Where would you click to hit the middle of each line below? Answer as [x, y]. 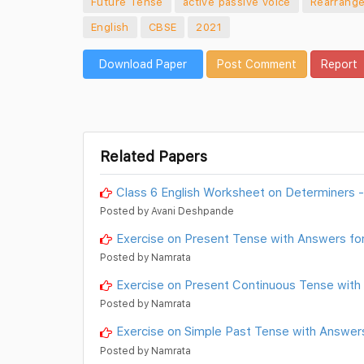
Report [339, 64]
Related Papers [154, 157]
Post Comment [257, 64]
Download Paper [143, 64]
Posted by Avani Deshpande [167, 211]
